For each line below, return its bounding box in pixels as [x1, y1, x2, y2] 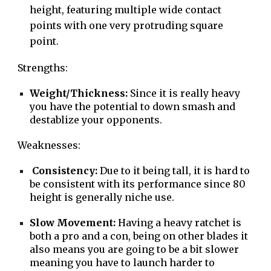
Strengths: [18, 62, 71, 74]
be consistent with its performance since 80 [30, 178, 246, 190]
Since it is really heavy [130, 87, 241, 99]
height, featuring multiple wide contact [30, 4, 222, 16]
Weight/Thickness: [30, 87, 131, 99]
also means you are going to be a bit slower [30, 243, 240, 255]
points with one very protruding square [30, 19, 224, 31]
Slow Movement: [30, 217, 119, 229]
